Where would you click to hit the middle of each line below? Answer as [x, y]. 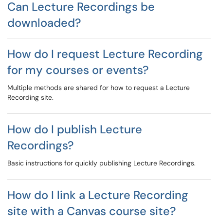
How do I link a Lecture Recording [98, 195]
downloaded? [44, 23]
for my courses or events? [78, 70]
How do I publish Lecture [75, 129]
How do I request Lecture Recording [105, 54]
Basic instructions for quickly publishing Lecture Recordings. [101, 163]
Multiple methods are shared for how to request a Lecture [99, 88]
